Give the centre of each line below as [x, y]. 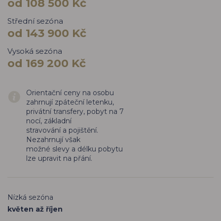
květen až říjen [35, 209]
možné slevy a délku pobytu [74, 149]
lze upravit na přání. [59, 158]
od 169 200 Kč [47, 63]
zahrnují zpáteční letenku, [70, 102]
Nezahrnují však [53, 139]
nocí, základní [49, 121]
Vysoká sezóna [35, 51]
